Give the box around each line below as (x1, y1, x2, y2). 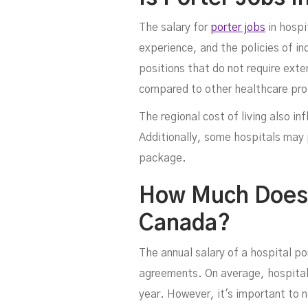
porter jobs (210, 22, 265, 34)
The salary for (139, 22, 210, 34)
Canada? (139, 212, 230, 235)
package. (139, 153, 186, 164)
